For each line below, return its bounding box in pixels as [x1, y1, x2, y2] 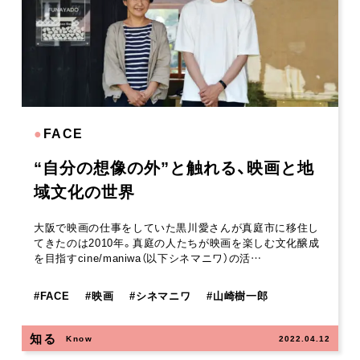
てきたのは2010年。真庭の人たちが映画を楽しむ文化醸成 [34, 235, 320, 251]
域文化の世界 [34, 179, 135, 203]
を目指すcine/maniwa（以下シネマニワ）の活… [34, 250, 262, 266]
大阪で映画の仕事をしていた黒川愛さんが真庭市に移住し [34, 219, 319, 235]
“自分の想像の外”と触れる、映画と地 [34, 155, 314, 179]
